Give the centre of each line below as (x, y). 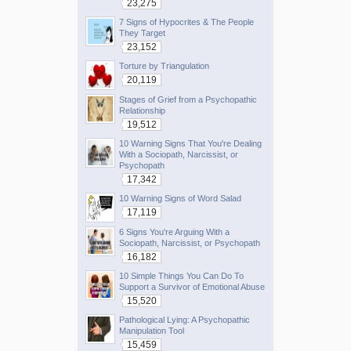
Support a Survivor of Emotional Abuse (192, 286)
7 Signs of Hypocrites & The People (186, 22)
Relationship (142, 110)
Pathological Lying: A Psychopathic (185, 319)
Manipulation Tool (152, 330)
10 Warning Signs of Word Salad (180, 198)
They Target (142, 33)
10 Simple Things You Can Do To (181, 275)
